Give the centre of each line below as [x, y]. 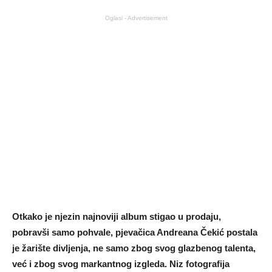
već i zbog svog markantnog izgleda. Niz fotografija [121, 264]
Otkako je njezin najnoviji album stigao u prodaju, [117, 217]
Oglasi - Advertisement [136, 18]
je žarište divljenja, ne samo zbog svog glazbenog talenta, [134, 248]
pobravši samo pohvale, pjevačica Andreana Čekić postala [135, 233]
